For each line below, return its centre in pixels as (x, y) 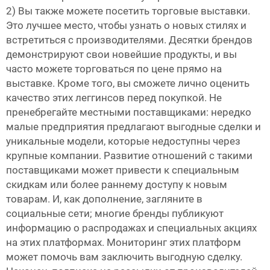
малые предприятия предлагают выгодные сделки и (133, 127)
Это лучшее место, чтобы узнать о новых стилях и (126, 26)
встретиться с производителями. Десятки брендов (129, 40)
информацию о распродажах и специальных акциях (131, 228)
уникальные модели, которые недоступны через (123, 141)
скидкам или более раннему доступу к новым (117, 185)
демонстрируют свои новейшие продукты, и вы (121, 55)
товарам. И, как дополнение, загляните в (104, 199)
